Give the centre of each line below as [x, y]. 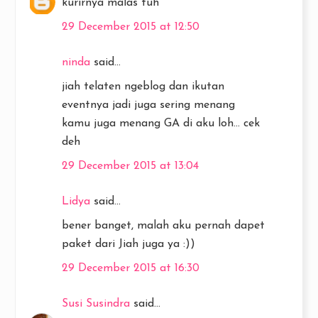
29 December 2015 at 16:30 [131, 268]
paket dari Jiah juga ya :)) [128, 244]
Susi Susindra [96, 304]
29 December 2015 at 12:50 [131, 27]
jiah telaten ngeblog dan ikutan [143, 87]
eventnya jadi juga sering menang [148, 105]
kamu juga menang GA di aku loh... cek [161, 124]
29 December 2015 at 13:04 [130, 166]
